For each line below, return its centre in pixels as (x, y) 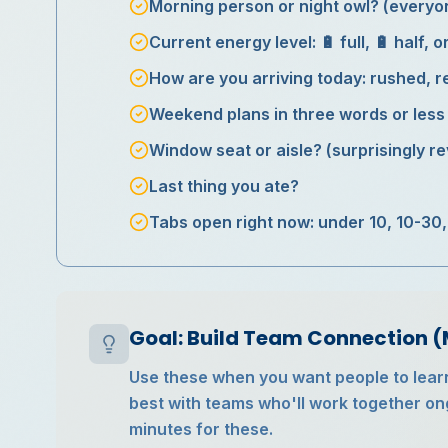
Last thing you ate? (224, 186)
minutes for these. (201, 429)
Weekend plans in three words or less (297, 114)
